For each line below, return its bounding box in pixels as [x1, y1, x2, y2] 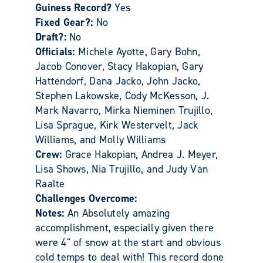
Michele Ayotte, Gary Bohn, [77, 44, 201, 59]
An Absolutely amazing [67, 205, 170, 220]
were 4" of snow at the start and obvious [35, 235, 221, 249]
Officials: [35, 44, 78, 59]
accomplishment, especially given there [35, 220, 214, 235]
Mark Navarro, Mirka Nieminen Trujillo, [35, 103, 213, 117]
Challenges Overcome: [35, 191, 137, 205]
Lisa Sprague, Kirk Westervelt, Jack [35, 117, 199, 132]
